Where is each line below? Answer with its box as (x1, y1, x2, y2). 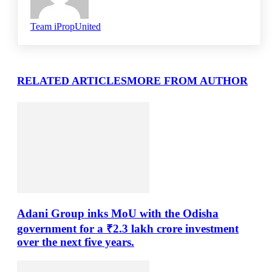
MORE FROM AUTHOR (127, 75, 248, 87)
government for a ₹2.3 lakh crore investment (17, 222, 239, 235)
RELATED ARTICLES (17, 75, 127, 87)
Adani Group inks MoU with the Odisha (17, 206, 219, 220)
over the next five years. (17, 235, 134, 248)
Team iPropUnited (30, 21, 101, 32)
